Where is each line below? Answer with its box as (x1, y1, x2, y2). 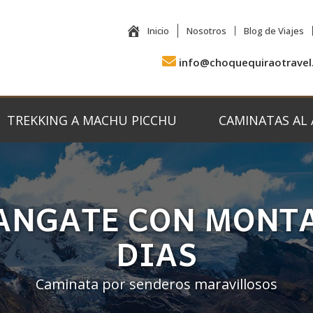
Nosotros (187, 24, 227, 38)
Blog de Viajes (244, 24, 305, 38)
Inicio (147, 24, 170, 38)
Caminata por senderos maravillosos (36, 275, 277, 294)
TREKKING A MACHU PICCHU (6, 112, 177, 129)
